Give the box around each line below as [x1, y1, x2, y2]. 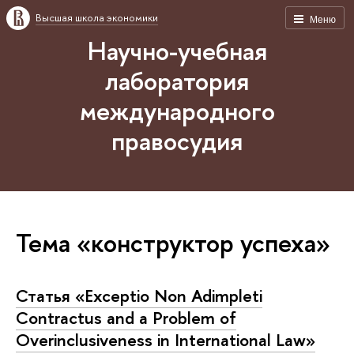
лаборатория [105, 63, 249, 98]
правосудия [111, 123, 243, 158]
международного [79, 93, 275, 128]
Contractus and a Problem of [16, 305, 236, 330]
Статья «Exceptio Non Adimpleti [16, 283, 262, 307]
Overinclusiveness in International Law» [16, 327, 315, 352]
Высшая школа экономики [36, 10, 158, 24]
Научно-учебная [87, 33, 267, 68]
